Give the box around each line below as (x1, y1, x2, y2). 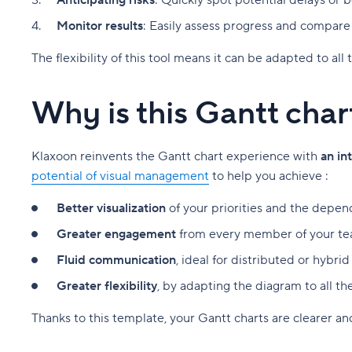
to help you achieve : (209, 168, 328, 185)
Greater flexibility (57, 278, 157, 295)
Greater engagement (57, 226, 176, 243)
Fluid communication (57, 252, 176, 269)
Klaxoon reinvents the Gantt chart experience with (31, 148, 321, 165)
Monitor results (57, 18, 143, 35)
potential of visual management (31, 168, 209, 185)
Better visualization (57, 200, 166, 217)
